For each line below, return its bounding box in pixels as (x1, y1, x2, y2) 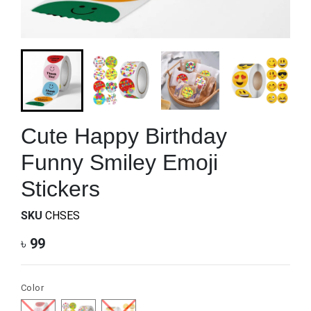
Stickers (21, 176, 100, 201)
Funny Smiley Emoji (21, 149, 218, 175)
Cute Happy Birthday (21, 123, 227, 149)
